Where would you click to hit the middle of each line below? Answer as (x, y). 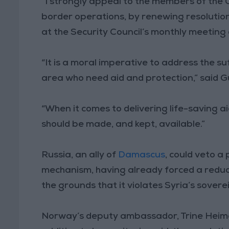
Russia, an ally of (80, 155)
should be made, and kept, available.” (123, 124)
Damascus (142, 155)
